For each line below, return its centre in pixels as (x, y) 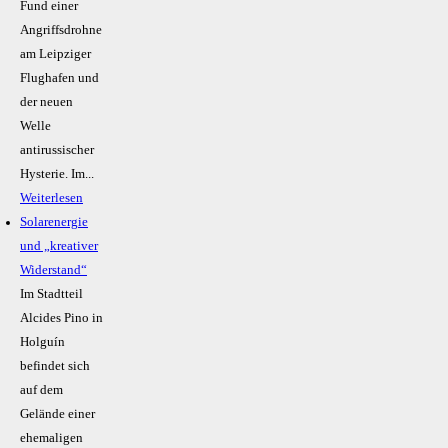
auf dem (41, 390)
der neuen (46, 102)
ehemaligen (51, 438)
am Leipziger (55, 54)
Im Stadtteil (51, 294)
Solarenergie (54, 222)
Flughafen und (59, 78)
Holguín (42, 342)
